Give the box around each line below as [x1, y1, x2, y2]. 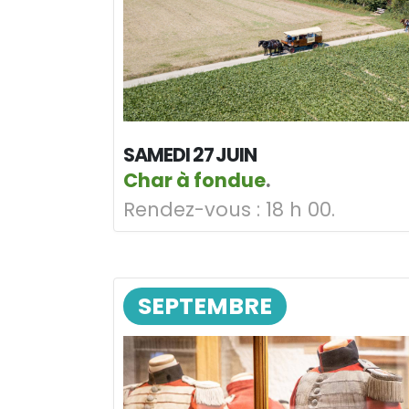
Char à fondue [123, 167, 266, 194]
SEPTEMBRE [138, 290, 272, 323]
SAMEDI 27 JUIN [123, 142, 257, 169]
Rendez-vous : [123, 196, 260, 224]
